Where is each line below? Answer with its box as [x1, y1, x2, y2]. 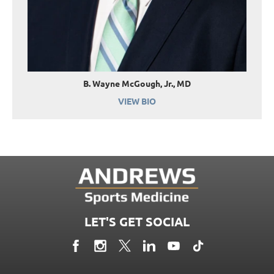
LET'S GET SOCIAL [84, 213, 190, 229]
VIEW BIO [118, 95, 156, 106]
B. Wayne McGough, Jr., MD [83, 77, 191, 89]
